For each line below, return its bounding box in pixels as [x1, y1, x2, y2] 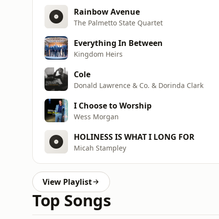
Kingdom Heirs [74, 49, 123, 59]
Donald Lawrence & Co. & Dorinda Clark [74, 80, 203, 90]
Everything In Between [74, 37, 163, 48]
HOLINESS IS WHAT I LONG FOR [74, 131, 195, 142]
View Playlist [43, 176, 92, 187]
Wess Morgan [74, 111, 119, 121]
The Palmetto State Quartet [74, 18, 163, 27]
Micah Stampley [74, 143, 126, 153]
